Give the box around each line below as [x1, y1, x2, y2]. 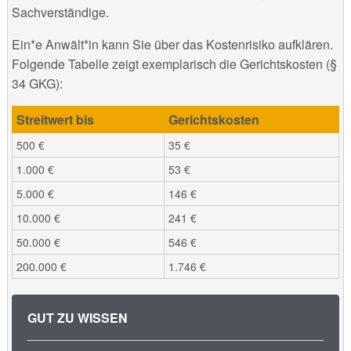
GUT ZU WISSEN [27, 309, 128, 327]
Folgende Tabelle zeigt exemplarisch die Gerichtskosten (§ [11, 55, 337, 74]
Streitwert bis [16, 110, 94, 129]
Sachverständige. [11, 3, 109, 22]
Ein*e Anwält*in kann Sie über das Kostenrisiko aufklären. [11, 35, 333, 54]
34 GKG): [11, 74, 63, 93]
